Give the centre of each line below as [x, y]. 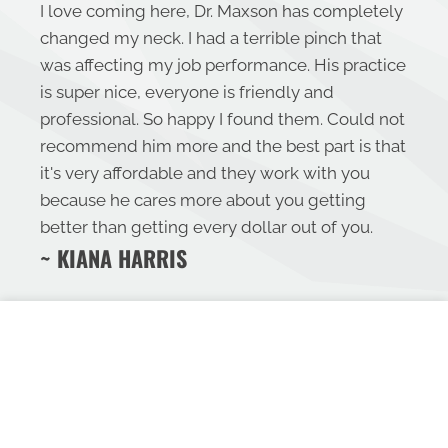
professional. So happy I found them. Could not [222, 119]
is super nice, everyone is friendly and [187, 92]
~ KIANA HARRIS [113, 258]
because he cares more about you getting [203, 200]
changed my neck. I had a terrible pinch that [211, 38]
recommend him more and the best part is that [223, 146]
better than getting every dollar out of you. [206, 227]
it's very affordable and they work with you [205, 173]
